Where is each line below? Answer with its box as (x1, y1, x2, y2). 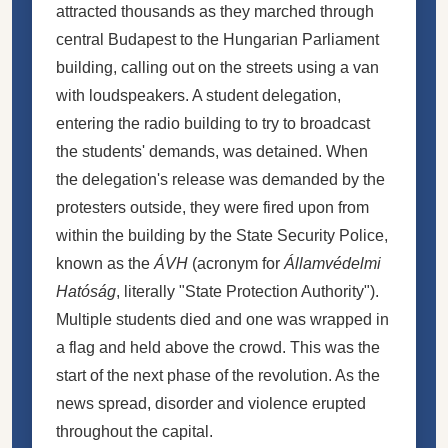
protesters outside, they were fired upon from (56, 198, 369, 216)
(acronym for (188, 254, 284, 272)
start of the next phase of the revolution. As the (56, 366, 380, 384)
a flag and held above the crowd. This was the (56, 338, 380, 356)
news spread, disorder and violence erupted (56, 394, 366, 412)
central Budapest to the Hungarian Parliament (56, 30, 379, 48)
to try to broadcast (241, 114, 370, 132)
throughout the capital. (56, 422, 213, 440)
